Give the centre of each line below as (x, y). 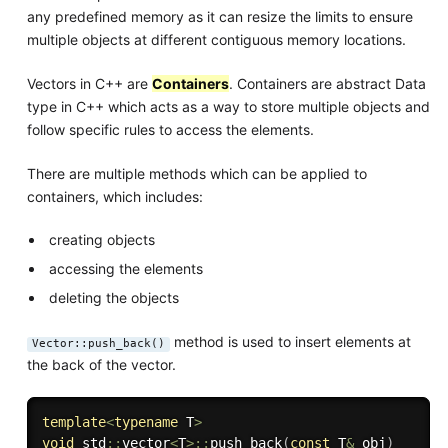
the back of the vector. (101, 364)
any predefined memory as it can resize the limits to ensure (219, 16)
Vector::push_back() (98, 343)
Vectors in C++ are (89, 83)
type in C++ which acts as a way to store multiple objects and (228, 106)
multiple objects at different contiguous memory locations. (216, 39)
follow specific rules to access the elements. (170, 129)
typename (145, 421)
